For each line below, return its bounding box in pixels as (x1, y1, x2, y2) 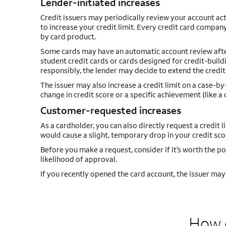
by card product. (40, 32, 96, 41)
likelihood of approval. (40, 154, 117, 164)
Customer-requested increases (40, 104, 181, 117)
